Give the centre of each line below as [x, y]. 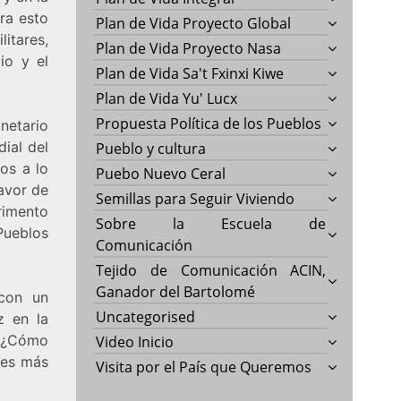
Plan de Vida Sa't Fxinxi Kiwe [190, 73]
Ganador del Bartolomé [176, 291]
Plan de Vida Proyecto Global [194, 23]
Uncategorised [146, 316]
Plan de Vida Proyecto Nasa [189, 48]
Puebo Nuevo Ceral [161, 173]
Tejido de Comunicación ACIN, [211, 270]
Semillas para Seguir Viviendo [196, 198]
